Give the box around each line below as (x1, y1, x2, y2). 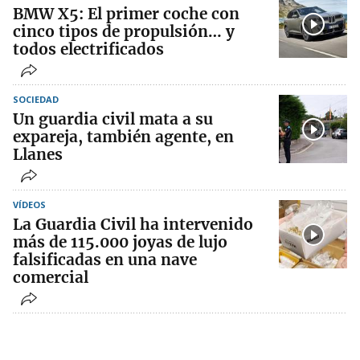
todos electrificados (13, 39, 164, 59)
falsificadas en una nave (13, 250, 197, 270)
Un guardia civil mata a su (13, 109, 213, 129)
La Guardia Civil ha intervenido (13, 215, 253, 235)
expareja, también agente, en (13, 127, 234, 147)
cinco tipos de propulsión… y (13, 22, 235, 42)
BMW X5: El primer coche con (13, 4, 239, 24)
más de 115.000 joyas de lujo (13, 232, 227, 252)
